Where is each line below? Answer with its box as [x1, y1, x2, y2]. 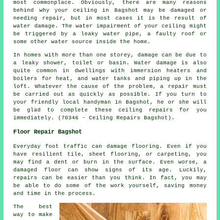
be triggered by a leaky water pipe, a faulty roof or [13, 30, 207, 37]
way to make [13, 211, 53, 218]
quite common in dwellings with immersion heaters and [13, 67, 207, 74]
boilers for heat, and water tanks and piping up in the [13, 75, 207, 82]
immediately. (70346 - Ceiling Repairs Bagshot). [13, 114, 175, 121]
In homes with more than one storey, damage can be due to [13, 52, 207, 58]
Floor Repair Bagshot [13, 128, 82, 136]
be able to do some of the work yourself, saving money [13, 182, 207, 189]
